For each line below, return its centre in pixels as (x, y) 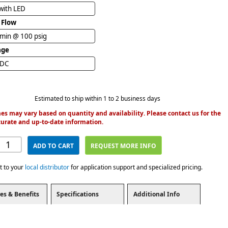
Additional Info (156, 194)
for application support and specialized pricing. (136, 167)
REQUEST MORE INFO (124, 146)
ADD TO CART (53, 146)
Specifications (78, 194)
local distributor (47, 167)
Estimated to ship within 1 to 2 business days (97, 98)
